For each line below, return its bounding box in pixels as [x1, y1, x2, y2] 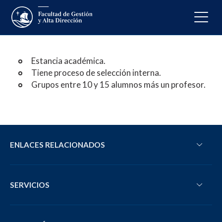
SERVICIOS [10, 180, 50, 189]
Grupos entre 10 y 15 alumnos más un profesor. [31, 79, 206, 90]
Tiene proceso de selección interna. [31, 67, 161, 78]
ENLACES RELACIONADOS [10, 140, 105, 149]
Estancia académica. [31, 55, 106, 66]
